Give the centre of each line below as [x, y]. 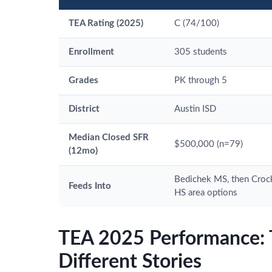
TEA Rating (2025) [106, 23]
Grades [83, 80]
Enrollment [91, 52]
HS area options [206, 192]
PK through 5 [201, 80]
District [84, 109]
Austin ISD [195, 109]
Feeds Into [90, 186]
